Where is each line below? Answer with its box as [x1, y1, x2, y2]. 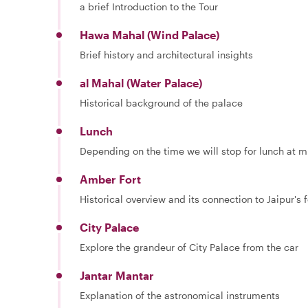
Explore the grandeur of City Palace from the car [80, 241, 298, 253]
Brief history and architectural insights [80, 48, 253, 60]
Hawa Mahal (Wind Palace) [80, 27, 219, 41]
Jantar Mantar [80, 268, 154, 282]
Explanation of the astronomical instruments [80, 289, 280, 301]
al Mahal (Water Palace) [80, 76, 202, 89]
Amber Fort [80, 172, 141, 186]
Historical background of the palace [80, 96, 243, 109]
